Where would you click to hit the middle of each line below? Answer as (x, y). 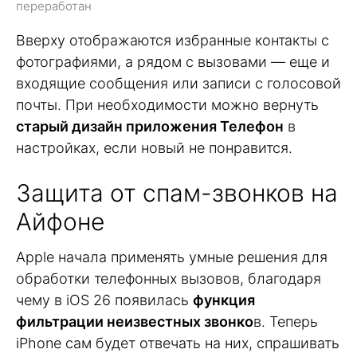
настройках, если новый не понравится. (154, 148)
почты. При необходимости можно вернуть (167, 105)
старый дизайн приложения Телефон (150, 127)
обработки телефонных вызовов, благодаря (169, 279)
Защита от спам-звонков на (177, 193)
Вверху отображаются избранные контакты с (173, 41)
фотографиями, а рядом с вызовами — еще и (173, 62)
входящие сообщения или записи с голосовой (178, 84)
